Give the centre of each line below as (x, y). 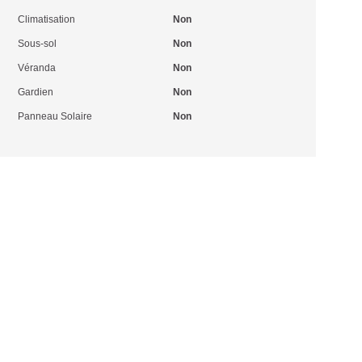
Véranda (37, 68)
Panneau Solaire (55, 116)
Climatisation (47, 19)
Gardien (36, 92)
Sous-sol (38, 44)
